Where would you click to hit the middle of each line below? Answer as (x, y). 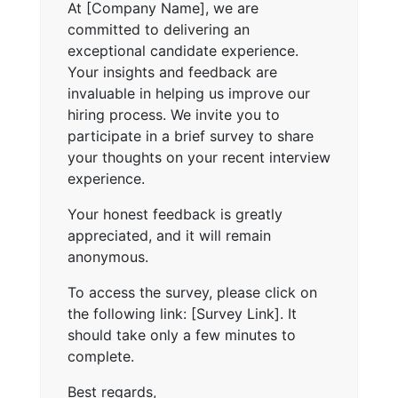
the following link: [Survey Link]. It (182, 313)
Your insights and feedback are (172, 72)
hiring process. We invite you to (174, 114)
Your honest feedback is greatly (175, 214)
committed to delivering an (159, 29)
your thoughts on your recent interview (199, 157)
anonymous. (108, 256)
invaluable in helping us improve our (189, 93)
